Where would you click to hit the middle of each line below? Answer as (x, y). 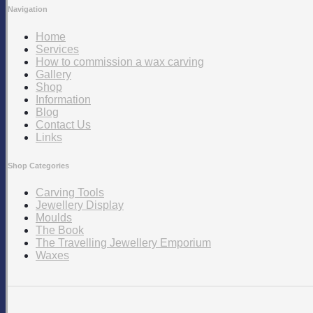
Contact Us (63, 124)
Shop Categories (38, 165)
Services (57, 49)
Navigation (28, 9)
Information (63, 99)
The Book (60, 231)
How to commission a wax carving (120, 61)
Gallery (53, 74)
